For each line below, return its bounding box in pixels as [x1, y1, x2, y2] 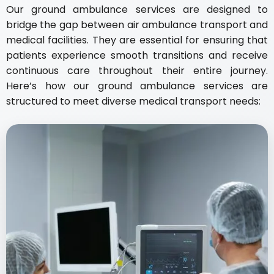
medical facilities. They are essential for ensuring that [6, 33, 268, 47]
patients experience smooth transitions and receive [6, 48, 268, 62]
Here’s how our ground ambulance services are [6, 79, 268, 93]
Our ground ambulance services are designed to [6, 2, 268, 17]
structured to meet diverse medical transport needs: [6, 94, 261, 108]
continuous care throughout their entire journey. [6, 64, 268, 78]
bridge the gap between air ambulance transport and [6, 18, 268, 32]
